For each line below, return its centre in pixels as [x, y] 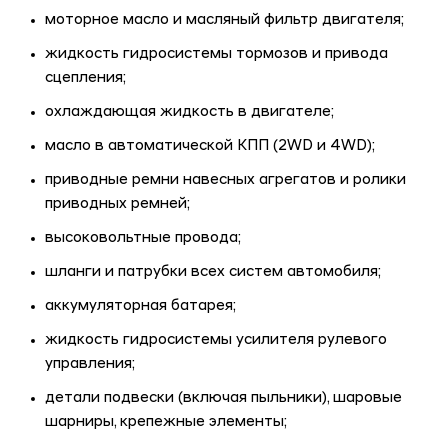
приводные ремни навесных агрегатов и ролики [225, 181]
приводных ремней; [117, 205]
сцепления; [85, 79]
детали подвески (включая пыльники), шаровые [223, 399]
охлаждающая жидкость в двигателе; [189, 113]
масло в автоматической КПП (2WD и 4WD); [210, 147]
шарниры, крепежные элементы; [166, 423]
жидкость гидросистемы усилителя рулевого [216, 341]
